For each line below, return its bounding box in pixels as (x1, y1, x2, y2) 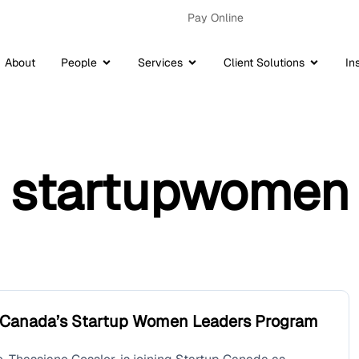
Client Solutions (224, 55, 305, 71)
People (61, 55, 97, 71)
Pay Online (188, 10, 244, 25)
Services (138, 55, 183, 71)
